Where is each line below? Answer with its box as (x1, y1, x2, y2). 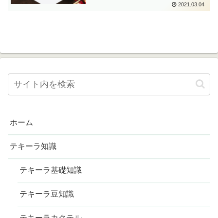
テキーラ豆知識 (19, 189, 74, 198)
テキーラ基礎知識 (19, 165, 82, 174)
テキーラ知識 (10, 142, 56, 150)
